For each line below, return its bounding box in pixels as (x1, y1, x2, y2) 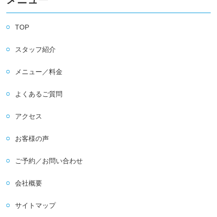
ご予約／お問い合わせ (15, 156, 83, 165)
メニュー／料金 (15, 67, 63, 76)
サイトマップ (15, 201, 56, 209)
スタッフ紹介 (15, 45, 56, 53)
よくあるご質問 (15, 90, 63, 98)
